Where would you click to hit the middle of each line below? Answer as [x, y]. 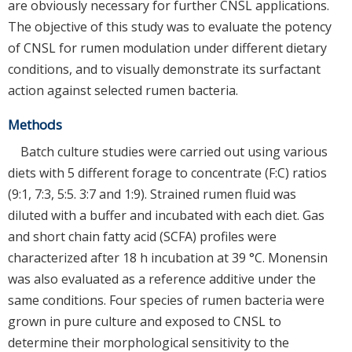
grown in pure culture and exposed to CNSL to [145, 322]
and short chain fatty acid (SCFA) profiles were [142, 237]
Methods [35, 125]
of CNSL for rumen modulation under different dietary [167, 48]
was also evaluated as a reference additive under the [162, 279]
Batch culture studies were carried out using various [174, 152]
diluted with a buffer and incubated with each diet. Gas [166, 216]
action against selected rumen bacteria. [123, 91]
